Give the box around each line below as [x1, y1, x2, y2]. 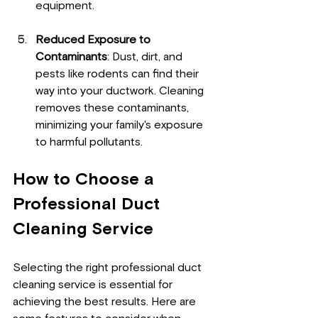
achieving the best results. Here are [13, 296, 199, 308]
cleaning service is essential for [13, 279, 175, 291]
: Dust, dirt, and [107, 51, 185, 63]
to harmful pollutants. [35, 136, 143, 148]
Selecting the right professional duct [13, 262, 204, 274]
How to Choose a [13, 171, 159, 189]
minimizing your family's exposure [35, 119, 206, 131]
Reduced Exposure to [35, 34, 153, 46]
